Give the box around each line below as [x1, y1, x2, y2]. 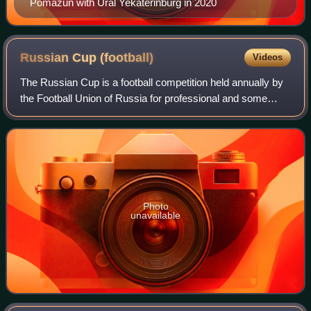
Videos [252, 52, 283, 63]
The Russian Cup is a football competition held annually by [20, 76, 284, 89]
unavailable [131, 210, 180, 221]
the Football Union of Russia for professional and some [20, 92, 268, 105]
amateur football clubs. [20, 108, 123, 121]
